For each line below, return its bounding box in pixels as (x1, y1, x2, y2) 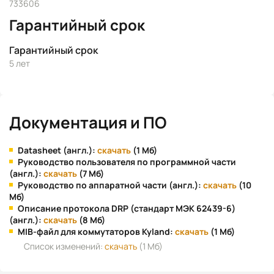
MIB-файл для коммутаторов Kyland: (18, 226, 175, 237)
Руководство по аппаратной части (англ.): (18, 179, 203, 191)
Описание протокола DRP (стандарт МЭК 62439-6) (18, 202, 235, 214)
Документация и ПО (9, 111, 166, 133)
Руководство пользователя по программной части (18, 156, 236, 168)
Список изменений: (24, 240, 105, 252)
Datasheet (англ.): (18, 144, 97, 156)
